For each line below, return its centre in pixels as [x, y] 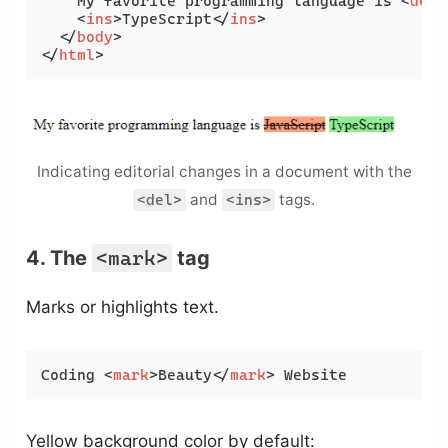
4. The [59, 258]
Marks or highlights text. [123, 307]
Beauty [185, 374]
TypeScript [167, 19]
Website [311, 374]
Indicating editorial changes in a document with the [224, 172]
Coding [73, 374]
